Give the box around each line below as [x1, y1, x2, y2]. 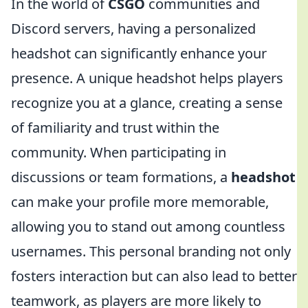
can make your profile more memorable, [11, 192, 269, 211]
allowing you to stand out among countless [11, 217, 285, 236]
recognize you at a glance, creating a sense [11, 93, 283, 112]
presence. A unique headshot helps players [11, 69, 283, 87]
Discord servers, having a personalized [11, 19, 256, 38]
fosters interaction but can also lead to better [11, 267, 297, 285]
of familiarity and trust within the [11, 118, 219, 137]
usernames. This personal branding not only [11, 242, 291, 261]
